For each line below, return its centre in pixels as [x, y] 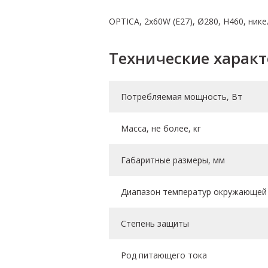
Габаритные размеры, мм [173, 160]
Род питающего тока [164, 255]
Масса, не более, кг [161, 129]
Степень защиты [155, 224]
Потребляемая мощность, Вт [182, 97]
